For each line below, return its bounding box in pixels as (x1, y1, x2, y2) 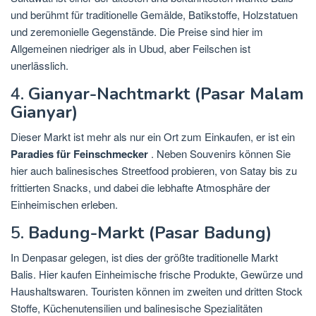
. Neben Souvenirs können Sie (148, 146, 291, 162)
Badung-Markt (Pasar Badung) (28, 221, 272, 245)
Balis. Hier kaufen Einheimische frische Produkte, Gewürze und (11, 267, 303, 282)
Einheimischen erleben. (11, 197, 118, 212)
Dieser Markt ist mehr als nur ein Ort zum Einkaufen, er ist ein (11, 129, 295, 145)
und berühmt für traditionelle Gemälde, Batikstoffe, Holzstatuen (11, 7, 298, 23)
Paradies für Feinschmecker (11, 146, 148, 162)
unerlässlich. (11, 58, 68, 73)
